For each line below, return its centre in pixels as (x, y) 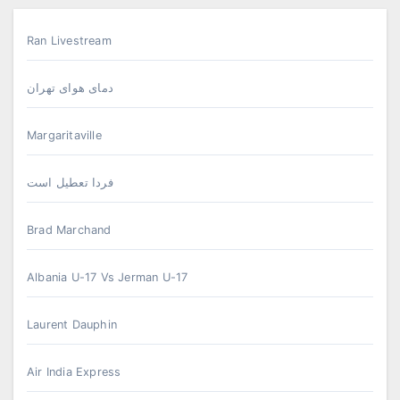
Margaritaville (64, 135)
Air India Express (74, 371)
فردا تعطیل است (70, 182)
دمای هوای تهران (70, 87)
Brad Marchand (69, 229)
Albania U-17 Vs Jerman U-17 (108, 277)
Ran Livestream (69, 40)
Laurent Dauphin (72, 324)
